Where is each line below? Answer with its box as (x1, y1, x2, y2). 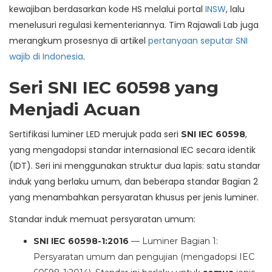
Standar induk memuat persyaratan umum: (9, 213, 195, 226)
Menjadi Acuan (9, 99, 140, 120)
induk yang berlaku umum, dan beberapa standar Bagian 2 (9, 175, 258, 188)
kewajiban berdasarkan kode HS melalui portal (9, 3, 205, 16)
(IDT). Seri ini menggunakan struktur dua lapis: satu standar (9, 160, 260, 172)
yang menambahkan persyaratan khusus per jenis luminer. (9, 191, 259, 204)
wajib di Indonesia (9, 50, 83, 63)
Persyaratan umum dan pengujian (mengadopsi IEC (33, 251, 254, 263)
